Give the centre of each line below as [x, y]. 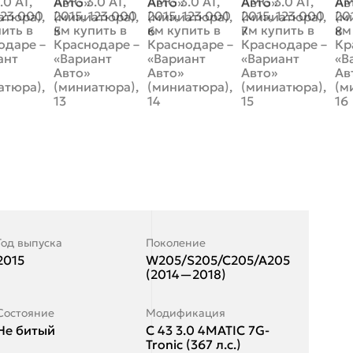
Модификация [185, 312]
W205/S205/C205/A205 [217, 260]
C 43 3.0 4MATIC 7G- [207, 330]
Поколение [175, 242]
